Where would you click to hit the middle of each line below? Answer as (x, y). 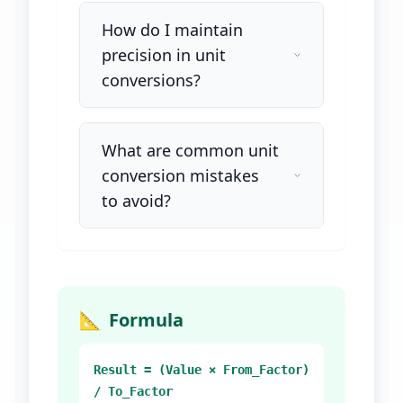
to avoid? (136, 201)
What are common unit (190, 150)
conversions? (151, 80)
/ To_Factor (133, 391)
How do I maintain (172, 30)
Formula (146, 320)
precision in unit (164, 55)
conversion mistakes (180, 175)
